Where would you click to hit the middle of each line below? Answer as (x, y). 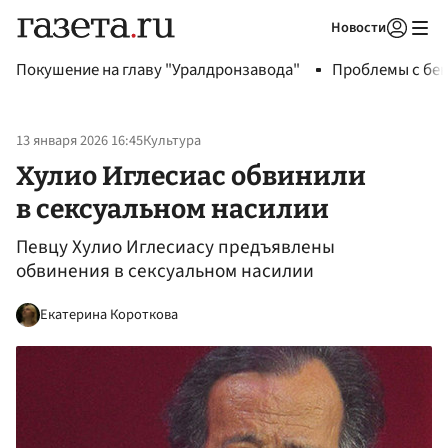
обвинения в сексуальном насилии (165, 271)
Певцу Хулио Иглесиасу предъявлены (175, 247)
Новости (358, 27)
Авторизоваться (315, 53)
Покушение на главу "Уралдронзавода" (158, 70)
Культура (172, 141)
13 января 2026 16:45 (79, 141)
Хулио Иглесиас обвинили (191, 175)
